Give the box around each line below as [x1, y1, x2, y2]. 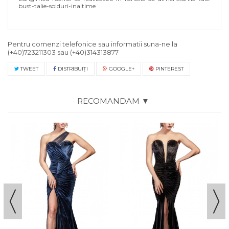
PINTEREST [154, 65, 184, 72]
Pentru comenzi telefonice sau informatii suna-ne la [8, 40, 177, 48]
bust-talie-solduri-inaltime [18, 2, 96, 10]
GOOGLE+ [107, 65, 134, 72]
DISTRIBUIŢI [56, 65, 88, 72]
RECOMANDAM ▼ [77, 96, 149, 106]
